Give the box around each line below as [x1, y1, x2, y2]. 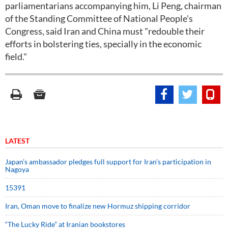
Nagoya [5, 165, 29, 174]
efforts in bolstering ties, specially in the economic [5, 38, 202, 49]
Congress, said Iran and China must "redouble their [5, 25, 205, 37]
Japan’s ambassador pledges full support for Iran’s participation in [5, 157, 211, 166]
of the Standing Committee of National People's [5, 13, 193, 24]
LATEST [5, 136, 30, 145]
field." [5, 51, 27, 62]
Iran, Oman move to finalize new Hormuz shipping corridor [5, 202, 190, 210]
